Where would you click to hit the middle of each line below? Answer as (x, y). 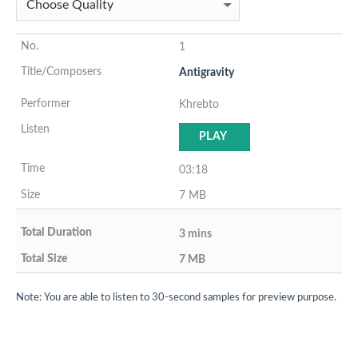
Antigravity (207, 73)
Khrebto (199, 104)
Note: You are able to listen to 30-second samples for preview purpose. (176, 297)
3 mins (195, 233)
